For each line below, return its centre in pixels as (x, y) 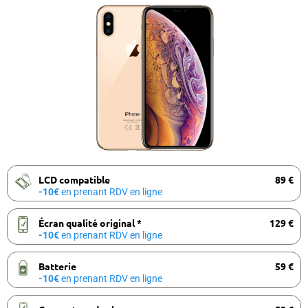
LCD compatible (74, 179)
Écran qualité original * (90, 222)
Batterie (57, 266)
